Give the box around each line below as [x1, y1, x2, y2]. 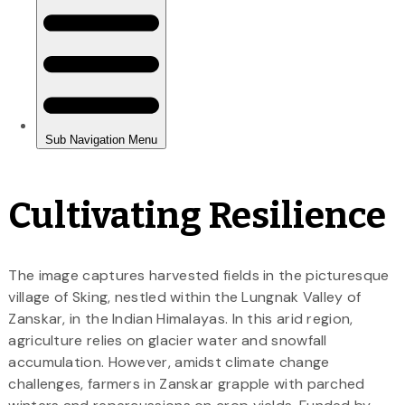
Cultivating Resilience [8, 193, 387, 238]
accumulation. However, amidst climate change [8, 352, 330, 372]
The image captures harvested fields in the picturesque [8, 265, 390, 285]
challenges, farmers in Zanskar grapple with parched [8, 373, 365, 393]
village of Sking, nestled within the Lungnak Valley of [8, 287, 362, 306]
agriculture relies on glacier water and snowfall [8, 330, 327, 350]
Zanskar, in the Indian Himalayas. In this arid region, [8, 308, 353, 328]
